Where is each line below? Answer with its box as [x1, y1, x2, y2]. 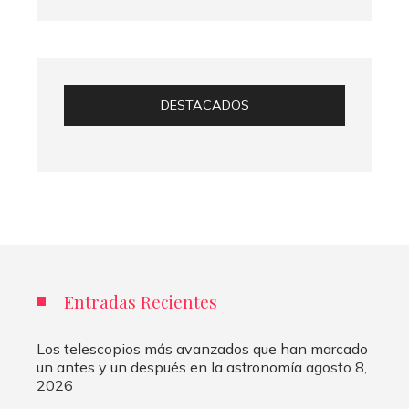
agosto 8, [306, 357, 367, 376]
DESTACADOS [160, 96, 249, 113]
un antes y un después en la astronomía [37, 357, 302, 376]
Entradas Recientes [64, 288, 217, 313]
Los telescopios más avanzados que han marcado [37, 339, 368, 358]
